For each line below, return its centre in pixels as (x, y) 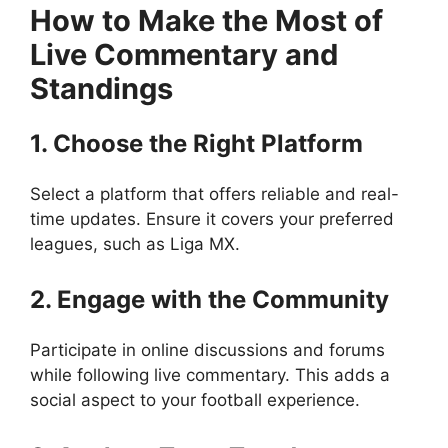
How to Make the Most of (206, 20)
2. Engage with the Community (209, 299)
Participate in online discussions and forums (207, 350)
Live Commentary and (184, 54)
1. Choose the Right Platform (196, 143)
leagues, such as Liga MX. (135, 243)
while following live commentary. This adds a (210, 375)
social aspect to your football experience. (195, 400)
